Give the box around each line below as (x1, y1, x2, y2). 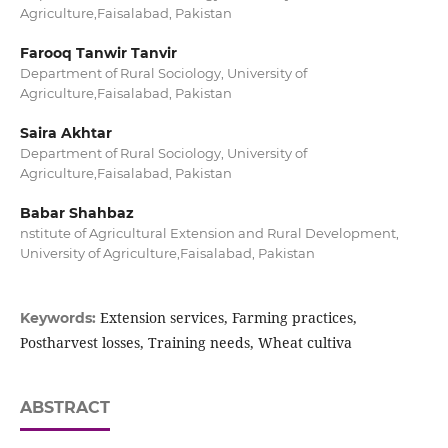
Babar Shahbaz (19, 204, 134, 223)
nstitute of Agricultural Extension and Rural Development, (19, 225, 399, 242)
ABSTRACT (19, 398, 110, 418)
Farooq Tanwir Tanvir (19, 44, 177, 62)
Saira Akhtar (19, 124, 112, 143)
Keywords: (19, 309, 100, 328)
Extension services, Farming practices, (99, 308, 357, 328)
